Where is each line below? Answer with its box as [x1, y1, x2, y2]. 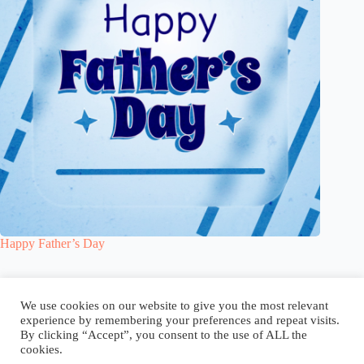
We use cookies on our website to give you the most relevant [20, 299, 328, 312]
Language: [219, 296, 277, 310]
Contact [156, 296, 197, 310]
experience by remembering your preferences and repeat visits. [20, 314, 340, 327]
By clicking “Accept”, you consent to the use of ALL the [20, 328, 307, 341]
